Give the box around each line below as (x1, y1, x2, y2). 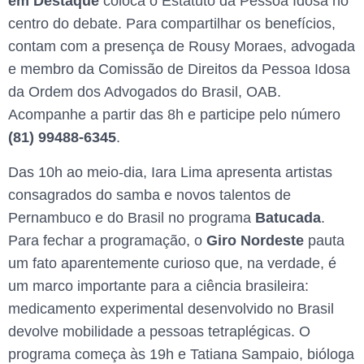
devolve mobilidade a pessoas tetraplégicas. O (8, 323, 310, 340)
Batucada (255, 209, 321, 226)
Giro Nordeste (206, 232, 304, 249)
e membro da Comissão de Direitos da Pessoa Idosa (8, 61, 350, 78)
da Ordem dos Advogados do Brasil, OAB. (8, 84, 281, 101)
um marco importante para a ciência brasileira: (8, 277, 309, 294)
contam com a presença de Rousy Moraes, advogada (8, 38, 355, 55)
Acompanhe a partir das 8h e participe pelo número (8, 106, 340, 123)
